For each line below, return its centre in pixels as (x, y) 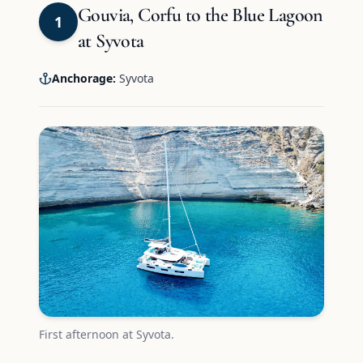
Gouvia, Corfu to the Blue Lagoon (201, 15)
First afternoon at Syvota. (107, 334)
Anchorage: (84, 78)
